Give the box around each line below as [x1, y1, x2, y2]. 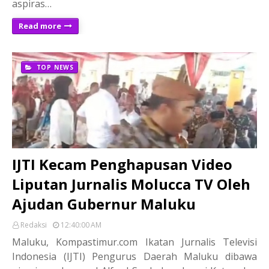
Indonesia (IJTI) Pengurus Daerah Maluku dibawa [12, 249, 257, 263]
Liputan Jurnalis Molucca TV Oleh [12, 174, 250, 194]
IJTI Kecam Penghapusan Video [12, 154, 232, 174]
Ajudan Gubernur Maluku [12, 193, 196, 214]
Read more [19, 20, 61, 31]
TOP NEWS [34, 62, 74, 71]
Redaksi [20, 219, 47, 230]
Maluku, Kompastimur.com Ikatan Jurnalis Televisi [12, 235, 257, 249]
